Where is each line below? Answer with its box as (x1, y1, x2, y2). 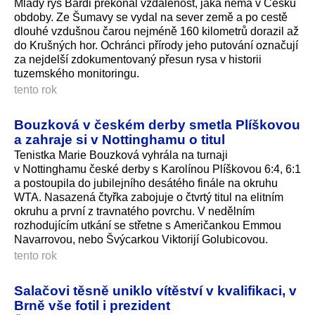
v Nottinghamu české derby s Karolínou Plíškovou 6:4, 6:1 (14, 162, 301, 175)
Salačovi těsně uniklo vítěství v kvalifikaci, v (14, 282, 297, 298)
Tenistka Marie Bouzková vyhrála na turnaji (14, 148, 228, 161)
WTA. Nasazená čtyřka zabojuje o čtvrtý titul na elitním (14, 191, 283, 203)
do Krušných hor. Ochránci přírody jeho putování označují (14, 39, 298, 51)
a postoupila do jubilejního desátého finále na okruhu (14, 176, 278, 189)
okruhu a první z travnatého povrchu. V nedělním (14, 205, 255, 217)
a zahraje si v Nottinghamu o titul (14, 131, 225, 147)
